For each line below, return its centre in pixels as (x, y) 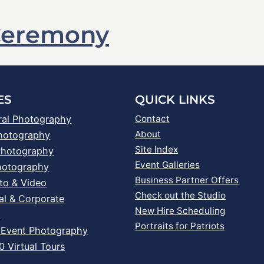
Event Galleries (167, 165)
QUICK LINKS (175, 100)
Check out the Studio (180, 196)
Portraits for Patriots (179, 226)
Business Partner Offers (187, 180)
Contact (152, 119)
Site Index (156, 150)
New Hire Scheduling (180, 211)
